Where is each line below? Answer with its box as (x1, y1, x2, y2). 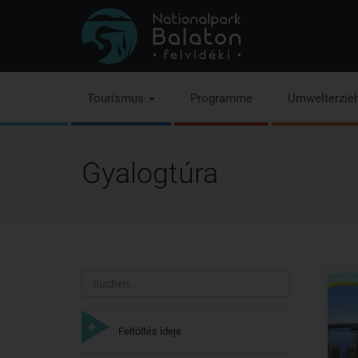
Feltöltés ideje (118, 325, 181, 337)
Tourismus (87, 91, 147, 105)
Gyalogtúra (82, 157, 218, 190)
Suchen (81, 272, 123, 287)
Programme (190, 91, 253, 105)
